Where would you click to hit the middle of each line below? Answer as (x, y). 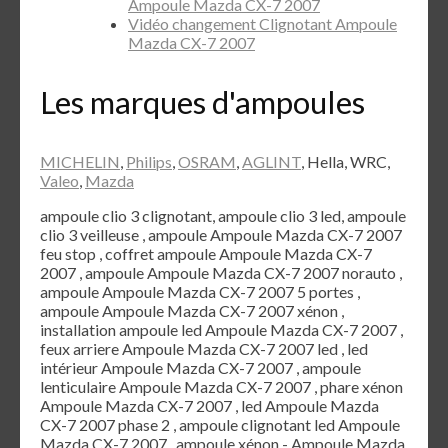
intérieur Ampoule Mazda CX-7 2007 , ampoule (200, 367)
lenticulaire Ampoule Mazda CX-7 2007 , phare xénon (221, 386)
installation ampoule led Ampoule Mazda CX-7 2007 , (221, 329)
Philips (149, 161)
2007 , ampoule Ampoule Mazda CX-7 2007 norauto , (221, 272)
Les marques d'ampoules (202, 101)
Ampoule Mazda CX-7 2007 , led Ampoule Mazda (209, 405)
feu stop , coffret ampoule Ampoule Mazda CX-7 (206, 253)
